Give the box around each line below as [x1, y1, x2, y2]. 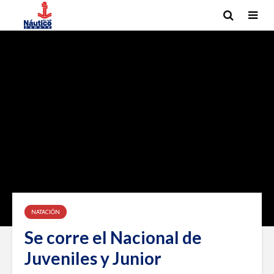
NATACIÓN [31, 208, 60, 216]
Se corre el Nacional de [24, 227, 202, 248]
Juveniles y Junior [24, 248, 161, 268]
